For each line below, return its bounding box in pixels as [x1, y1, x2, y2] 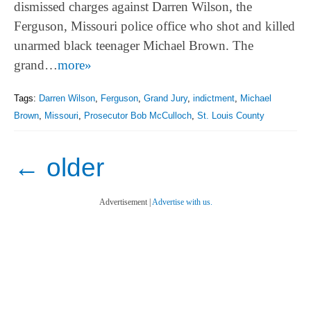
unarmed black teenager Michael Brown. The [14, 38, 253, 53]
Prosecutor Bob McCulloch [84, 110, 192, 121]
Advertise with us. [151, 197, 212, 206]
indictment [193, 93, 235, 104]
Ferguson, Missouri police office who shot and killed [14, 19, 295, 34]
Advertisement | [99, 197, 152, 206]
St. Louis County [197, 110, 264, 121]
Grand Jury [144, 93, 187, 104]
